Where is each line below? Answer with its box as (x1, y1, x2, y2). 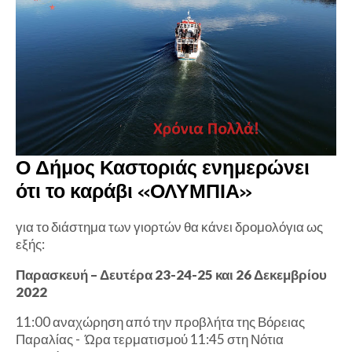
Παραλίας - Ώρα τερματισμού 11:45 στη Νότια (16, 331, 284, 348)
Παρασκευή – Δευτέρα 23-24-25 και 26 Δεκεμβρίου (16, 266, 327, 284)
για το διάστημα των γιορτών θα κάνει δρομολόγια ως (16, 218, 323, 236)
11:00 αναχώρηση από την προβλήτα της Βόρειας (16, 313, 305, 331)
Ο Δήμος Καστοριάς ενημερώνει (16, 156, 310, 180)
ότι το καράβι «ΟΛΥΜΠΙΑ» (16, 179, 252, 203)
